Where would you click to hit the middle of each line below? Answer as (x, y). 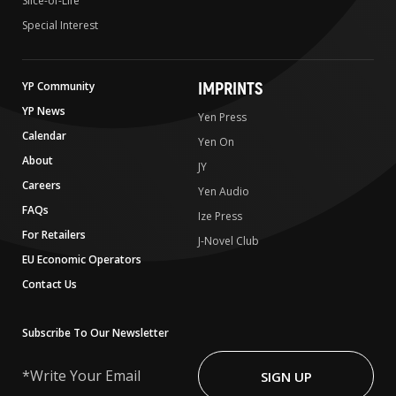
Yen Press (222, 118)
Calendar (44, 136)
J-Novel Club (228, 241)
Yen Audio (224, 192)
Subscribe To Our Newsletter (95, 333)
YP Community (58, 87)
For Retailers (54, 235)
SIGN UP (286, 376)
